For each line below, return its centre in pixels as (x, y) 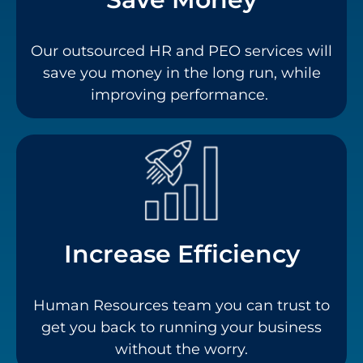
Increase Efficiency (181, 254)
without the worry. (181, 350)
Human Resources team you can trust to (181, 306)
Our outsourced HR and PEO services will (181, 51)
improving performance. (181, 95)
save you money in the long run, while (181, 73)
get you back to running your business (181, 328)
